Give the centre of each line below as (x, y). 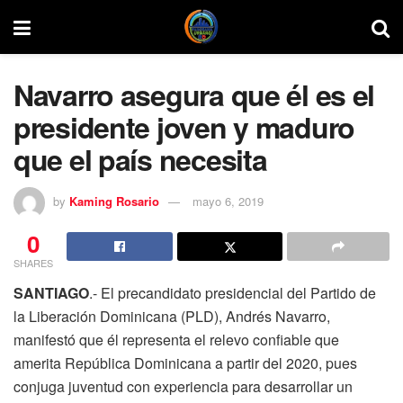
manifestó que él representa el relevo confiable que (176, 339)
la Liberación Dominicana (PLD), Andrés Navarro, (172, 316)
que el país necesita (140, 159)
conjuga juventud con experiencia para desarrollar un (183, 386)
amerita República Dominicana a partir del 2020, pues (185, 363)
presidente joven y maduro (184, 127)
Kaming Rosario (114, 201)
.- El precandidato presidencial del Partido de (233, 292)
